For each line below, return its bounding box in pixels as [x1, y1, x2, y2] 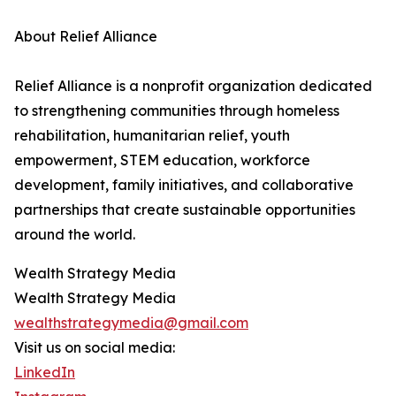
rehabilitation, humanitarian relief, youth [14, 126, 290, 145]
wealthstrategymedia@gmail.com [14, 314, 248, 332]
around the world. [14, 225, 135, 244]
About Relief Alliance [14, 27, 157, 46]
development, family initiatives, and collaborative [14, 176, 354, 194]
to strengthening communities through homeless [14, 102, 339, 120]
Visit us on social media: [14, 339, 175, 357]
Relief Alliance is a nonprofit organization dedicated [14, 77, 372, 95]
